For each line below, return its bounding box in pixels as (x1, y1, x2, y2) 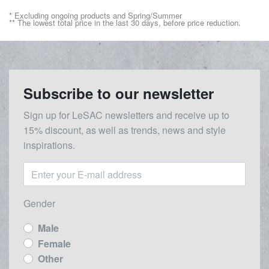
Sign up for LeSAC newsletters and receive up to (23, 108, 229, 122)
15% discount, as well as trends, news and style (23, 123, 226, 138)
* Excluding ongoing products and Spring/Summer (9, 10, 184, 22)
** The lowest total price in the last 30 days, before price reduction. (9, 17, 241, 29)
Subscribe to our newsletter (23, 83, 214, 104)
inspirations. (23, 138, 75, 153)
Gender (23, 196, 55, 211)
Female (38, 236, 71, 250)
